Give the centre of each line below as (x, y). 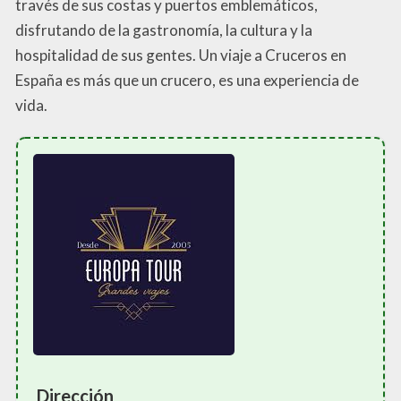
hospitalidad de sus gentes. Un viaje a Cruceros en (181, 55)
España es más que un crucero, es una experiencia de (187, 81)
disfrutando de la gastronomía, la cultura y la (164, 30)
